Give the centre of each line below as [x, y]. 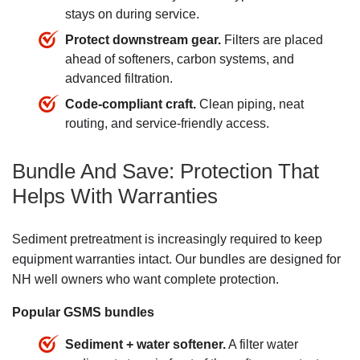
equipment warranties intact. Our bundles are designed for [176, 259]
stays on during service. [132, 14]
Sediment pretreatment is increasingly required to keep [167, 239]
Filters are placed [272, 40]
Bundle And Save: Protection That [166, 171]
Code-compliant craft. [131, 104]
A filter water [262, 344]
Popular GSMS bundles [83, 312]
